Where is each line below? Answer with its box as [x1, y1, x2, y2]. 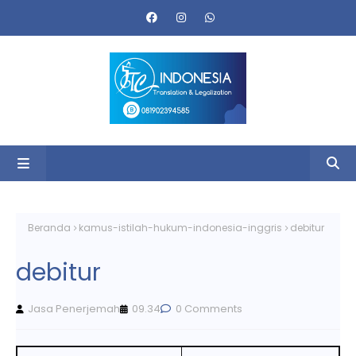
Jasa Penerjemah [28, 300, 120, 316]
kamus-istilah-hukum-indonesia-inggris [79, 221, 282, 234]
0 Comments [173, 300, 242, 316]
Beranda [28, 221, 71, 234]
